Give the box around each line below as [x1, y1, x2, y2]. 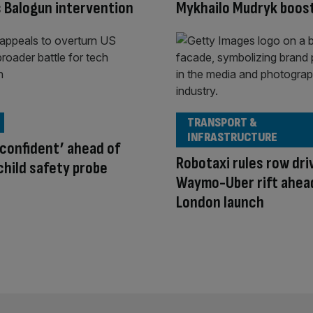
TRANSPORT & [187, 115, 257, 130]
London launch [176, 191, 264, 212]
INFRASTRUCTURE [187, 129, 277, 145]
